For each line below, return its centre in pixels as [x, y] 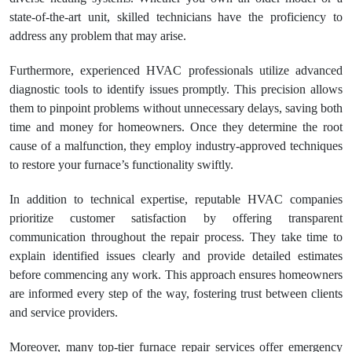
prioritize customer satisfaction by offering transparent [176, 218]
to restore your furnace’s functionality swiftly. [121, 165]
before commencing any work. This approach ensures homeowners [176, 275]
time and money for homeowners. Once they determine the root [176, 127]
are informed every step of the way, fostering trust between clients [176, 293]
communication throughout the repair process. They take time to [176, 237]
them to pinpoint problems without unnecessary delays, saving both [176, 108]
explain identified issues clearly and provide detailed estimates [176, 256]
